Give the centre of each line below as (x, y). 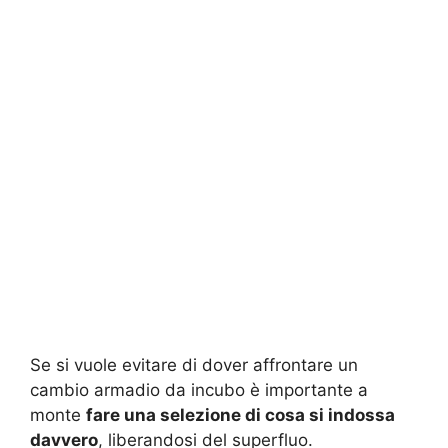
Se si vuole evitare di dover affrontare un (194, 364)
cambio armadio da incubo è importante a (199, 389)
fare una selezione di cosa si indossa (240, 414)
